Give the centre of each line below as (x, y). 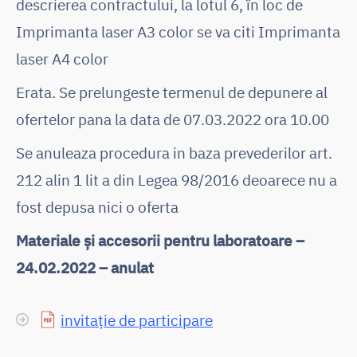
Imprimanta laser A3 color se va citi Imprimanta (178, 31)
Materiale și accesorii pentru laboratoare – (160, 240)
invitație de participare (137, 320)
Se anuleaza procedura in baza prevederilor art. (174, 152)
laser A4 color (62, 58)
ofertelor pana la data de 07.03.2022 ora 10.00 (173, 119)
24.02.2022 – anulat (85, 267)
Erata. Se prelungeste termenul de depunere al (172, 92)
